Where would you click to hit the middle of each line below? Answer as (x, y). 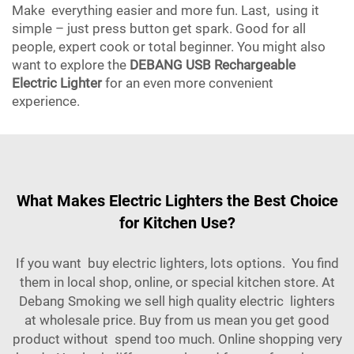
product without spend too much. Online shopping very (177, 339)
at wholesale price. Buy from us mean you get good (177, 320)
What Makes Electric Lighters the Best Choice (177, 201)
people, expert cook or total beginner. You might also (169, 47)
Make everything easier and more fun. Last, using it (166, 10)
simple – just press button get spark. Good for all (159, 28)
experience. (46, 101)
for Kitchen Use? (177, 223)
